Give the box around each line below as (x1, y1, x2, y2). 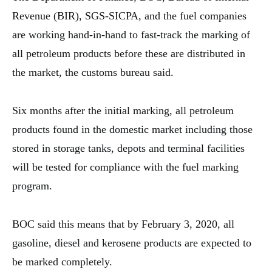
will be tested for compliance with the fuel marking (12, 161, 239, 173)
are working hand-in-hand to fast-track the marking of (12, 29, 250, 41)
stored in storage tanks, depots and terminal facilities (12, 142, 245, 154)
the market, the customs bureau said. (12, 66, 174, 78)
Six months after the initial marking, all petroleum (12, 104, 234, 117)
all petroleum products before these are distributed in (12, 47, 245, 59)
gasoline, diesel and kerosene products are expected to (12, 237, 251, 249)
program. (12, 180, 52, 192)
